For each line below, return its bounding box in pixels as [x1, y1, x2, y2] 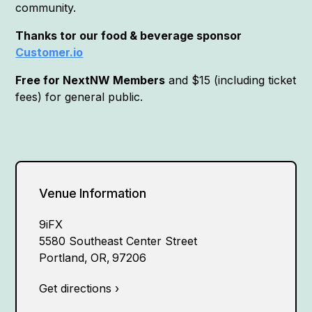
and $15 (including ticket [165, 73, 297, 88]
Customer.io [15, 45, 84, 60]
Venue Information [39, 186, 146, 201]
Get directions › [39, 281, 120, 296]
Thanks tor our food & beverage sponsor [15, 29, 242, 43]
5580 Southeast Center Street [39, 234, 198, 249]
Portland [39, 251, 85, 265]
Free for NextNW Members [15, 73, 166, 88]
